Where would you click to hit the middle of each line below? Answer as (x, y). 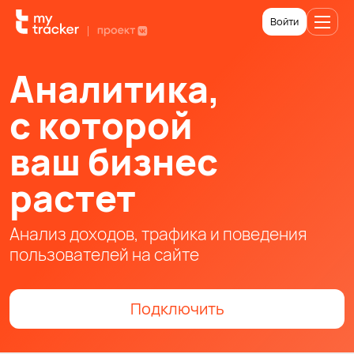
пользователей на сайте (104, 255)
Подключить (177, 309)
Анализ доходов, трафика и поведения (158, 234)
